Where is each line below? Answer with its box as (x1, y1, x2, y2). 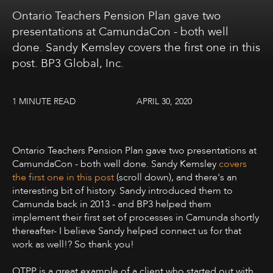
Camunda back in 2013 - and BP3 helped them (12, 197, 211, 211)
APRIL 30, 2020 (136, 96, 192, 107)
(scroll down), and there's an (114, 171, 237, 184)
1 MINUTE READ (12, 96, 76, 107)
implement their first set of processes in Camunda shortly (12, 211, 259, 224)
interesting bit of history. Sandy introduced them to (12, 184, 233, 197)
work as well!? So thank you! (12, 238, 134, 251)
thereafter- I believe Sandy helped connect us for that (12, 224, 241, 238)
